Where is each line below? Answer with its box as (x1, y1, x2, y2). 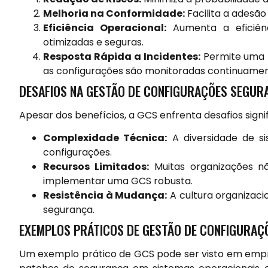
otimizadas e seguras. (43, 35, 144, 49)
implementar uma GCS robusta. (43, 174, 193, 188)
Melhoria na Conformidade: (43, 6, 185, 20)
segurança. (43, 203, 95, 217)
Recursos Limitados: (43, 160, 149, 174)
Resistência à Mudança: (43, 188, 167, 203)
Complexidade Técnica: (43, 131, 167, 145)
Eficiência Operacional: (43, 20, 166, 35)
